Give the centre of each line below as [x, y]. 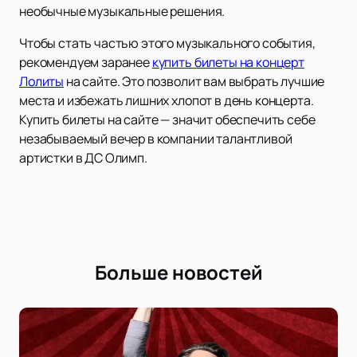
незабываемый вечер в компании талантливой [156, 139]
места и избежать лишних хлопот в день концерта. [167, 101]
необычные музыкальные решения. [122, 12]
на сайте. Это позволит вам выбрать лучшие [194, 82]
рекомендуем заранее [86, 63]
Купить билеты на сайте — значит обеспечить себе [167, 120]
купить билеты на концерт [228, 63]
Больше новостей [178, 273]
